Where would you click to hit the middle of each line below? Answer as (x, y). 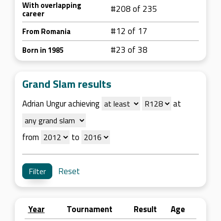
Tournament (90, 209)
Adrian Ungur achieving (62, 104)
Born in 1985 (43, 50)
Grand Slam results (67, 84)
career (33, 14)
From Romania (46, 31)
